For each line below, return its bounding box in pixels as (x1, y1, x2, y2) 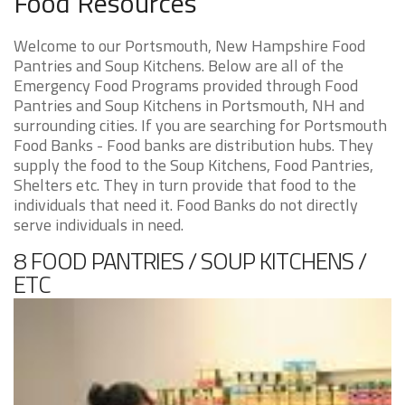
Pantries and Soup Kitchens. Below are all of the (14, 53, 344, 78)
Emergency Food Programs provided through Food (14, 73, 358, 98)
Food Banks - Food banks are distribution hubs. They (14, 133, 373, 157)
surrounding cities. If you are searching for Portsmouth (14, 113, 387, 137)
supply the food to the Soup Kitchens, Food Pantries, (14, 153, 373, 177)
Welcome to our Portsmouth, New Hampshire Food (14, 33, 365, 58)
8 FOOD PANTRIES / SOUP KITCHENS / (14, 243, 366, 278)
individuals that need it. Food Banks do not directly (14, 193, 358, 217)
